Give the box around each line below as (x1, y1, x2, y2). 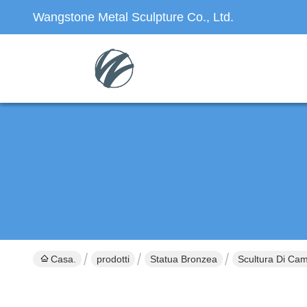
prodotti (97, 254, 130, 265)
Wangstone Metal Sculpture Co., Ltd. (33, 10, 234, 24)
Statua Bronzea (150, 254, 217, 265)
